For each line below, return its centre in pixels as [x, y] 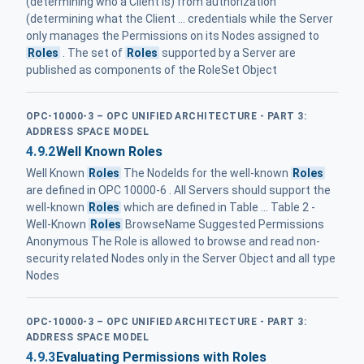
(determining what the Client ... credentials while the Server [180, 18]
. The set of [93, 52]
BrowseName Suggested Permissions [224, 225]
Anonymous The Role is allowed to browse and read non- [173, 242]
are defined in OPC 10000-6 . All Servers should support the [178, 191]
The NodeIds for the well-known [206, 173]
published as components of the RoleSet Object [152, 69]
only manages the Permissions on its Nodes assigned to [173, 35]
